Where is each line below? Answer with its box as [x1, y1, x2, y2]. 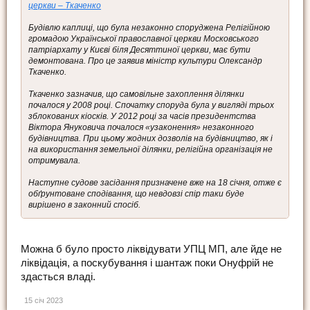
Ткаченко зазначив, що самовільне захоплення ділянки [28, 89, 244, 99]
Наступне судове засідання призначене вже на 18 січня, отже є [28, 177, 282, 188]
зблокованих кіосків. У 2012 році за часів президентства [28, 111, 256, 121]
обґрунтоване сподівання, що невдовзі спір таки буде [28, 188, 244, 199]
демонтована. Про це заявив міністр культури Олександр [28, 55, 262, 66]
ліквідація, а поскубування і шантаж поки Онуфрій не [21, 257, 273, 269]
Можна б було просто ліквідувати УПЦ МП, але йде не [21, 244, 282, 255]
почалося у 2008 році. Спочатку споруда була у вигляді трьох [28, 100, 274, 110]
